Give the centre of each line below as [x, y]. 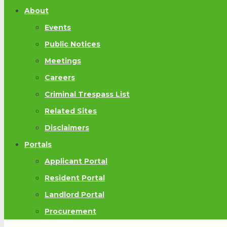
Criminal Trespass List [87, 94]
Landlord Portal [74, 195]
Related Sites [71, 111]
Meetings [63, 61]
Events [58, 28]
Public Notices [72, 44]
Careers [60, 78]
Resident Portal [75, 178]
